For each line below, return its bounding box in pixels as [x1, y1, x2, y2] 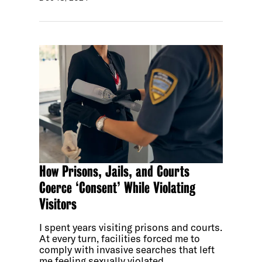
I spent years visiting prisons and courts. [39, 220, 223, 233]
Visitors [39, 195, 77, 213]
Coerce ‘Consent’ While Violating [39, 178, 196, 196]
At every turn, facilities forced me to [39, 232, 201, 244]
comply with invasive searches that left [39, 243, 215, 256]
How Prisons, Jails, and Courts [39, 162, 190, 180]
